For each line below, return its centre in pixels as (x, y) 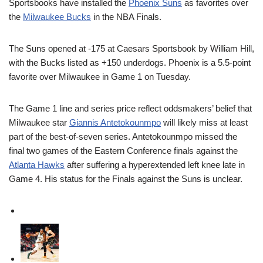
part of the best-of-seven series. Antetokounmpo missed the (123, 136)
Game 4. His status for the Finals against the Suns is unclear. (126, 179)
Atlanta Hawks (37, 165)
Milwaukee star (39, 122)
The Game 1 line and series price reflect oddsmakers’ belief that (130, 108)
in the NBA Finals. (126, 17)
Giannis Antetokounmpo (115, 122)
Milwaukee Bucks (57, 17)
